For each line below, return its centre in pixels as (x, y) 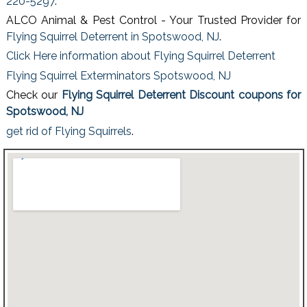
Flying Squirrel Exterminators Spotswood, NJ (118, 75)
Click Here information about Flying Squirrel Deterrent (140, 56)
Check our (34, 95)
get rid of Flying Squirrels (69, 131)
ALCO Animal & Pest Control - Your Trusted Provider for (153, 21)
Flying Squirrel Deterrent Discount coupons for (181, 95)
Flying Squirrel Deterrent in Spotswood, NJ (112, 37)
